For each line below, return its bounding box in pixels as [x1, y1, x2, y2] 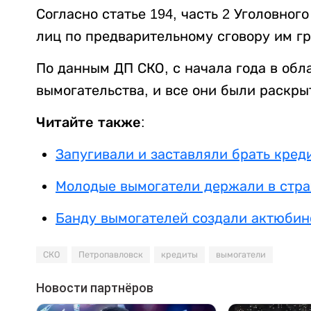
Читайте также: [36, 115, 149, 131]
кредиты [161, 250, 198, 260]
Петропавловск [78, 250, 143, 260]
